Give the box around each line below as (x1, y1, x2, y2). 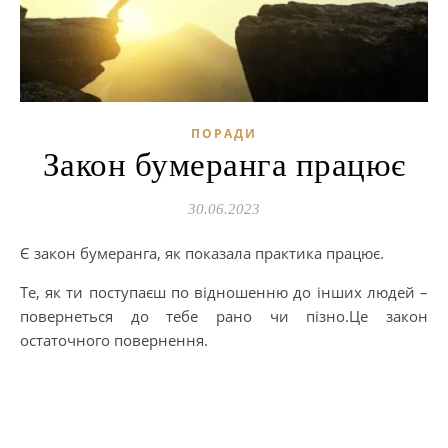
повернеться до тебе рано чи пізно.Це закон (20, 305, 428, 326)
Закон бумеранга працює (42, 146, 406, 183)
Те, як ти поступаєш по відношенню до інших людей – (20, 281, 428, 302)
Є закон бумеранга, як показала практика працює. (30, 242, 384, 263)
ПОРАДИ (191, 124, 257, 142)
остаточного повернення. (20, 329, 208, 350)
